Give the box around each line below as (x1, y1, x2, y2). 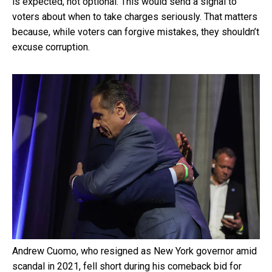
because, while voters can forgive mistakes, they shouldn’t (12, 25, 259, 38)
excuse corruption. (12, 41, 90, 53)
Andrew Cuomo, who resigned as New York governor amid (12, 245, 257, 257)
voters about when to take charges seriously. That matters (12, 10, 257, 22)
